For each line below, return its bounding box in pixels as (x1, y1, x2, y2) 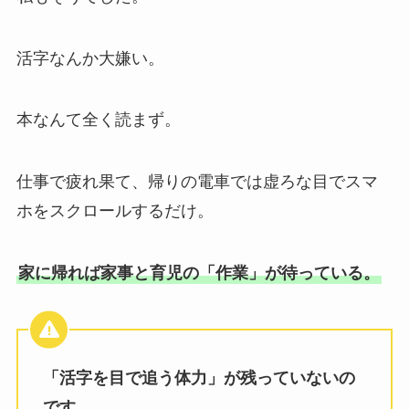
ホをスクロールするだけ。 (16, 202, 214, 221)
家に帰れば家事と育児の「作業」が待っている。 (17, 264, 380, 283)
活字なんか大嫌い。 (16, 48, 164, 68)
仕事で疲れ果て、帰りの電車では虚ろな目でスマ (16, 173, 378, 192)
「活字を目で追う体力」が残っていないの (42, 368, 355, 387)
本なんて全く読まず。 (16, 110, 181, 130)
